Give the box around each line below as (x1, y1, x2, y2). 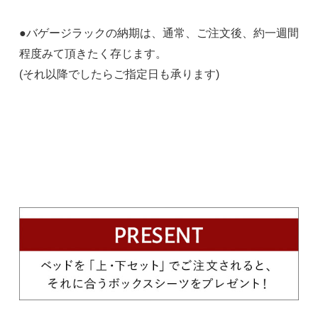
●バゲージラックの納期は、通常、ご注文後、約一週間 (18, 26, 299, 40)
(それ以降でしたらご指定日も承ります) (18, 67, 219, 81)
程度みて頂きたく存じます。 (18, 46, 167, 60)
